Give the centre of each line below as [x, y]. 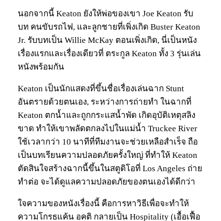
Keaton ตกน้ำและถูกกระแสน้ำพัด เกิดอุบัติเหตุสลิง [107, 115]
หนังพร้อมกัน [41, 67]
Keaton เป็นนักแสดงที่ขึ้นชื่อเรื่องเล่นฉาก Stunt [101, 89]
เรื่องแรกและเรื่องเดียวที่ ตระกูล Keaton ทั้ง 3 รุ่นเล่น [109, 54]
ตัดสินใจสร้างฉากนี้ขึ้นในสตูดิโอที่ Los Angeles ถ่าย [110, 169]
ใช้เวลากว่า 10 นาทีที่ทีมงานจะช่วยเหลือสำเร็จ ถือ [108, 142]
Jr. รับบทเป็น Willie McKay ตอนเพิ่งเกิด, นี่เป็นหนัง [107, 40]
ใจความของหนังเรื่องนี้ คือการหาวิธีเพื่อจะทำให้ [103, 204]
